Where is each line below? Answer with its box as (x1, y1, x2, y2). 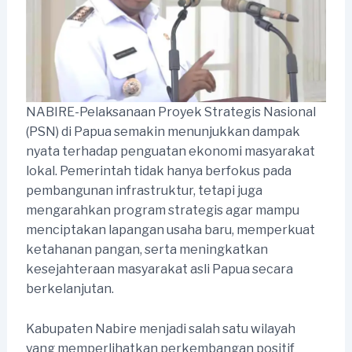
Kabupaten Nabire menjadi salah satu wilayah (25, 321, 295, 336)
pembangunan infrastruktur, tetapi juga (25, 183, 262, 199)
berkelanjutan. (25, 281, 114, 297)
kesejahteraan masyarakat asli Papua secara (25, 262, 293, 277)
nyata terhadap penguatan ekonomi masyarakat (25, 144, 315, 159)
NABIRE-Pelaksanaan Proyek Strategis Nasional (25, 104, 316, 120)
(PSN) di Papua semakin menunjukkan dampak (25, 124, 300, 140)
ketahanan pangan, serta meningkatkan (25, 242, 268, 258)
